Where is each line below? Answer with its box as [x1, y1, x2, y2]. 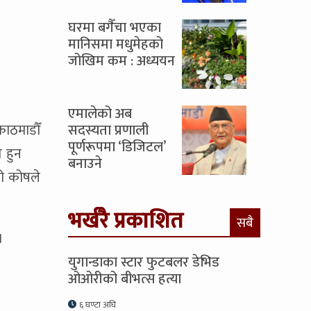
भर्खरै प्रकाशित [68, 203, 183, 239]
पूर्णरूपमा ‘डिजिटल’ [68, 135, 165, 159]
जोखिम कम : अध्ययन [68, 49, 175, 73]
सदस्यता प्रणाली [68, 119, 149, 142]
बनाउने [68, 152, 102, 176]
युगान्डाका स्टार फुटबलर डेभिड [68, 251, 219, 274]
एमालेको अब [68, 102, 132, 126]
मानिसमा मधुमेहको [68, 33, 163, 56]
